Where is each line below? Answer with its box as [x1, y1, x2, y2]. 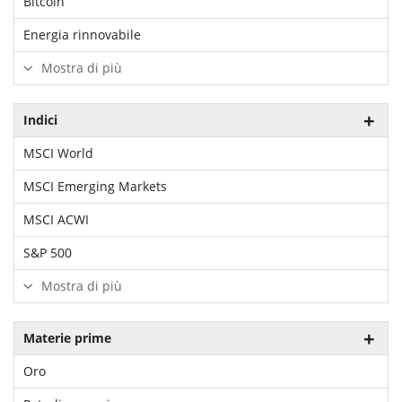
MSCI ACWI [23, 211, 89, 228]
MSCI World [23, 144, 93, 162]
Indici [23, 111, 57, 128]
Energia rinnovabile [23, 26, 141, 43]
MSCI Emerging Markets [23, 178, 167, 195]
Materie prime [23, 329, 111, 346]
